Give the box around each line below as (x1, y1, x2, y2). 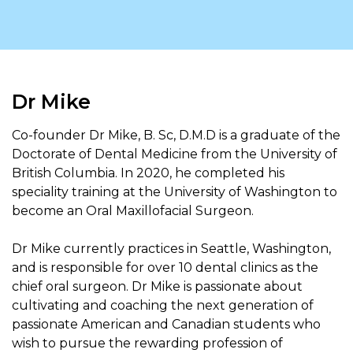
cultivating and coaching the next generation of (12, 297, 314, 313)
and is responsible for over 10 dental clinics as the (12, 259, 318, 275)
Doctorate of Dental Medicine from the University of (12, 146, 337, 162)
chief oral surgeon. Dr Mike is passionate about (12, 278, 303, 294)
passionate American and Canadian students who (12, 316, 321, 332)
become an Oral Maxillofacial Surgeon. (12, 203, 254, 218)
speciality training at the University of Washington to (12, 184, 337, 199)
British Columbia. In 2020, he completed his (12, 165, 284, 180)
